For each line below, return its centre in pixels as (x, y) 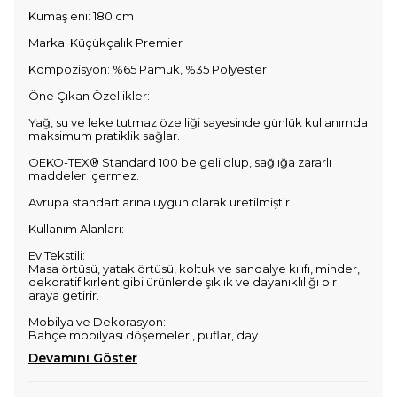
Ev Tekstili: (57, 255)
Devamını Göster (83, 358)
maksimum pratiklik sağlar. (104, 136)
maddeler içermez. (84, 175)
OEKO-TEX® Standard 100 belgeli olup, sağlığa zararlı (180, 162)
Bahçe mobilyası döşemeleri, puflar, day (143, 335)
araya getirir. (64, 295)
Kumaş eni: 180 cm (81, 16)
